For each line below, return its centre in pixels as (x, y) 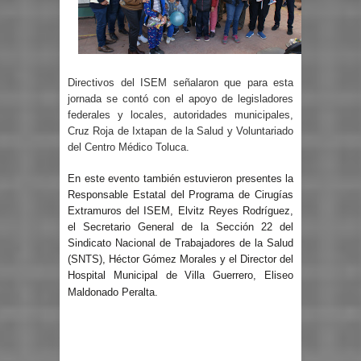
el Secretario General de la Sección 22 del (180, 227)
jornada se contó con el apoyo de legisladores (180, 98)
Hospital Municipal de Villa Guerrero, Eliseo (180, 276)
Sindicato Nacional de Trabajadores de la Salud (180, 243)
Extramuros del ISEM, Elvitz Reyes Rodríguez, (180, 211)
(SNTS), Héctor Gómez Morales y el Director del (180, 259)
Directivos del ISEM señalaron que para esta (180, 82)
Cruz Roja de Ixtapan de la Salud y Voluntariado (180, 131)
